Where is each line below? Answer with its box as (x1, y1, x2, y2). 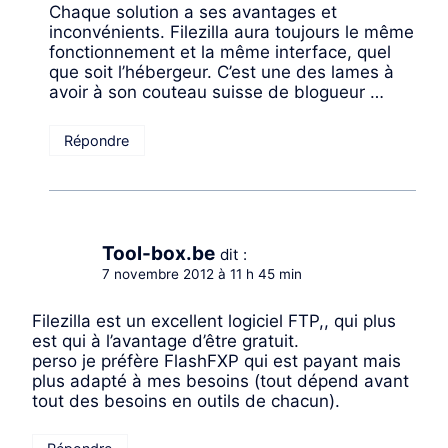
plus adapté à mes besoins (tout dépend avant (32, 370, 409, 391)
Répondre (64, 131, 130, 149)
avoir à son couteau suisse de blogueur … (49, 81, 384, 102)
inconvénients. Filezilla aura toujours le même (49, 21, 414, 42)
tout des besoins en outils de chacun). (32, 390, 340, 411)
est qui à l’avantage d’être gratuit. (32, 330, 299, 351)
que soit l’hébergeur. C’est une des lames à (49, 61, 394, 82)
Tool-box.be (102, 241, 215, 265)
